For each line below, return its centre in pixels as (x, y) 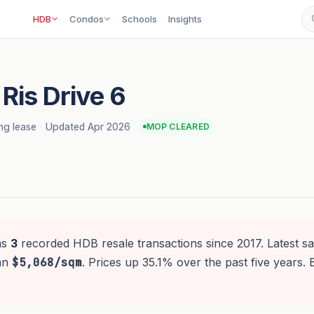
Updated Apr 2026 (88, 126)
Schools (140, 19)
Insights (185, 19)
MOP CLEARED (178, 127)
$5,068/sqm (47, 263)
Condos (87, 19)
